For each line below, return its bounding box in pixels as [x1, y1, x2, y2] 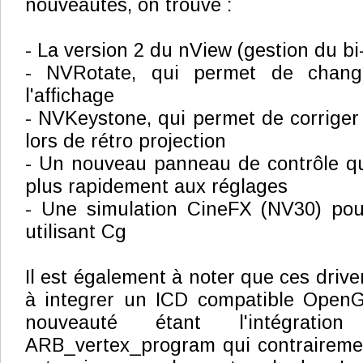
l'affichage [25, 85, 114, 106]
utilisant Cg [25, 221, 126, 242]
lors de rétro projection [25, 130, 226, 152]
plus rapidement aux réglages [25, 176, 288, 197]
